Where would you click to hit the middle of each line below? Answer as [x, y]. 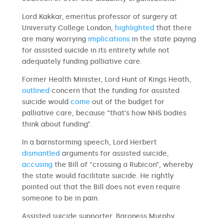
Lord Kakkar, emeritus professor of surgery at [99, 17]
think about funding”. [57, 124]
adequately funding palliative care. [82, 62]
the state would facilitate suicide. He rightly [98, 176]
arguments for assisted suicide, [114, 154]
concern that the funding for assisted [114, 91]
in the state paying [163, 39]
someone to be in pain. [60, 198]
